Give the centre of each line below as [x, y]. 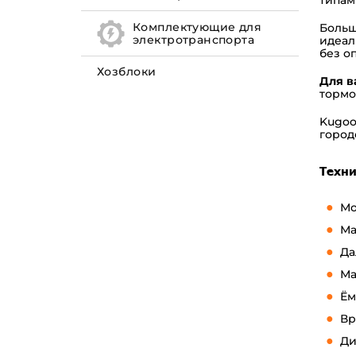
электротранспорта [194, 40]
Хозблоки [127, 71]
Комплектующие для [197, 27]
